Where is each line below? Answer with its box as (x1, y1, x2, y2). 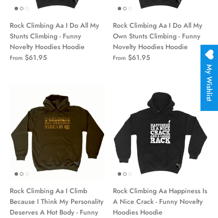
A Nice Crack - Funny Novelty (113, 196, 203, 206)
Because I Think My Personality (10, 196, 104, 206)
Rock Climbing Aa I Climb (10, 185, 87, 196)
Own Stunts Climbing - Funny (113, 31, 200, 41)
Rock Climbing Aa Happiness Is (113, 185, 207, 196)
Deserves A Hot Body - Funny (10, 207, 98, 217)
